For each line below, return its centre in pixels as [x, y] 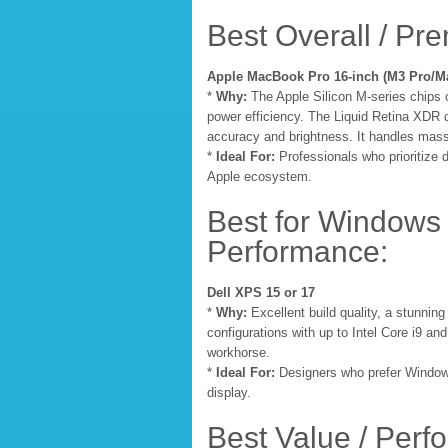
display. [229, 392]
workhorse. [238, 352]
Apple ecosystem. [259, 176]
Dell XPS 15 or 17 [261, 292]
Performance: [297, 251]
